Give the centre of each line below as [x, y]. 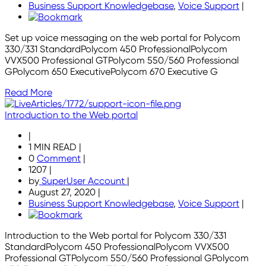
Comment [59, 159]
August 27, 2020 [63, 192]
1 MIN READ [54, 147]
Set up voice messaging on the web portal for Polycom [123, 38]
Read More [28, 93]
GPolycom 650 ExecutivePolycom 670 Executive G [111, 72]
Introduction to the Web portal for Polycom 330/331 [115, 236]
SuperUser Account [83, 181]
